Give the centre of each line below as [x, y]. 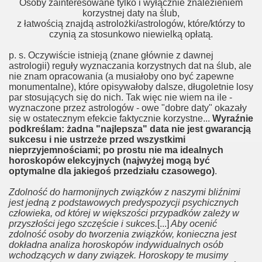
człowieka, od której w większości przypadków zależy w [124, 213]
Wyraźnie [233, 118]
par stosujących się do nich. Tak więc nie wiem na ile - [120, 97]
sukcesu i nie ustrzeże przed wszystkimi [97, 139]
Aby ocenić [193, 224]
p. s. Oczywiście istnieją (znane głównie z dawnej [111, 55]
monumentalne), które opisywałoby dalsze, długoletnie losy [131, 87]
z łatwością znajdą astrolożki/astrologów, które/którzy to [131, 24]
